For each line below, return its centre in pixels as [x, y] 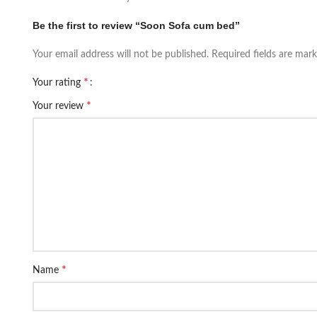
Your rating [58, 83]
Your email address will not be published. [121, 54]
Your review [59, 106]
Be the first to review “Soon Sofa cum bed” [136, 25]
